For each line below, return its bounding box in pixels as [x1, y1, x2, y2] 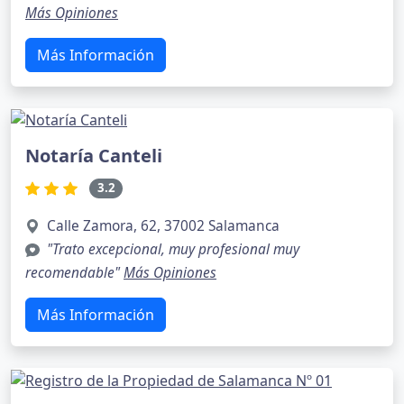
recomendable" [25, 262, 124, 282]
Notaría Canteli [25, 143, 162, 169]
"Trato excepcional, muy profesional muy [47, 239, 299, 259]
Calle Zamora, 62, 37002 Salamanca [47, 216, 280, 235]
